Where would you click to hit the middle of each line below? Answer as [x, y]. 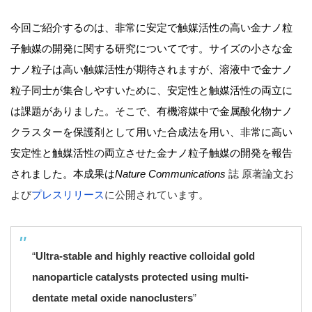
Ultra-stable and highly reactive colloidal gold [145, 256]
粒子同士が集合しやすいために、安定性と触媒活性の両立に [151, 90]
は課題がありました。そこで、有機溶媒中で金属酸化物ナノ [151, 111]
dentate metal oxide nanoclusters [112, 297]
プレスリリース [68, 194]
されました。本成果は [63, 173]
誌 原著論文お [261, 173]
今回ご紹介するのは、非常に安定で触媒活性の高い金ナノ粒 [151, 27]
